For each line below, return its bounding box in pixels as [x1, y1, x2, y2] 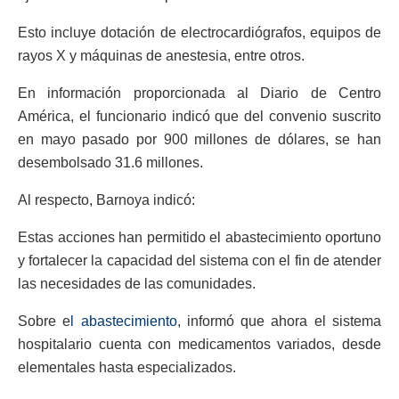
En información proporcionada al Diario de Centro [18, 85, 381, 101]
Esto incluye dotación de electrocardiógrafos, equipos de [18, 24, 381, 40]
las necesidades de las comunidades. [18, 275, 256, 291]
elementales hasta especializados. [18, 359, 236, 375]
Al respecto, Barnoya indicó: [18, 191, 195, 208]
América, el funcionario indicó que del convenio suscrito [18, 108, 381, 124]
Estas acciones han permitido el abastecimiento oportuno [18, 229, 381, 245]
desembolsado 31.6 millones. [18, 154, 203, 170]
